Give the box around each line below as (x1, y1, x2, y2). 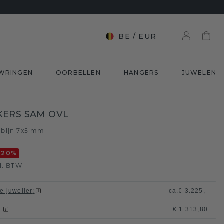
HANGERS (124, 69, 159, 76)
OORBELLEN (56, 69, 101, 76)
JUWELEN (181, 69, 216, 76)
